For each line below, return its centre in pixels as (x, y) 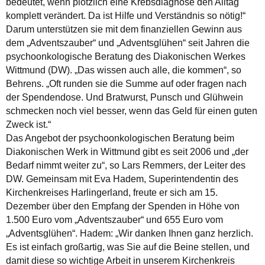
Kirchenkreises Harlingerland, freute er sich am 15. (112, 192)
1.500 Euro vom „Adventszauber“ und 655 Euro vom (114, 219)
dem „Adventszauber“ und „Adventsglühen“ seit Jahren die (128, 43)
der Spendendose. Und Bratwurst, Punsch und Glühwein (125, 97)
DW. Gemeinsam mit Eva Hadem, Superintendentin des (122, 179)
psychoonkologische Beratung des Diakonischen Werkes (126, 56)
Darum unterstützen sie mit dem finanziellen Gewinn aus (124, 29)
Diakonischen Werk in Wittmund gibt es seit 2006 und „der (127, 151)
